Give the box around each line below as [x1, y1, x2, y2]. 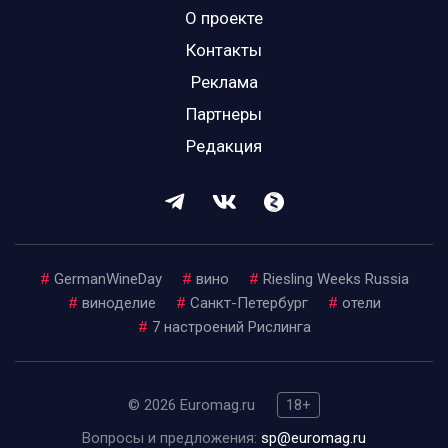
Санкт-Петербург [189, 294, 308, 312]
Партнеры [186, 104, 262, 124]
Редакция [186, 136, 262, 156]
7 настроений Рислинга [151, 318, 311, 336]
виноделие [81, 294, 156, 312]
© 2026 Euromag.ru [128, 396, 259, 414]
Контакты [186, 40, 262, 60]
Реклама [190, 72, 258, 92]
